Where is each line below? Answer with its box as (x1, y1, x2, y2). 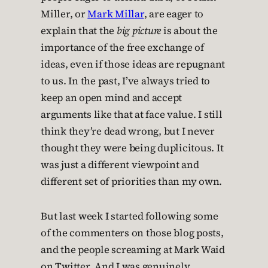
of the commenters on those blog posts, (41, 226, 224, 240)
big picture (116, 24, 161, 38)
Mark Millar (87, 7, 144, 22)
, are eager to (144, 7, 203, 22)
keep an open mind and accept (41, 91, 182, 105)
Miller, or (41, 7, 88, 22)
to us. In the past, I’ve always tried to (41, 74, 210, 89)
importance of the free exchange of (41, 41, 204, 55)
